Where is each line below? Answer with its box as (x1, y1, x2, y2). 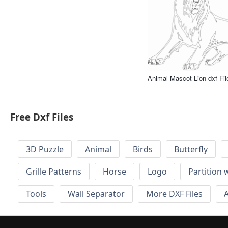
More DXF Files (146, 188, 203, 200)
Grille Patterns (26, 166, 81, 178)
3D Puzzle (26, 144, 64, 155)
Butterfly (174, 144, 208, 155)
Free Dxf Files (10, 110, 73, 124)
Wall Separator (68, 188, 125, 200)
